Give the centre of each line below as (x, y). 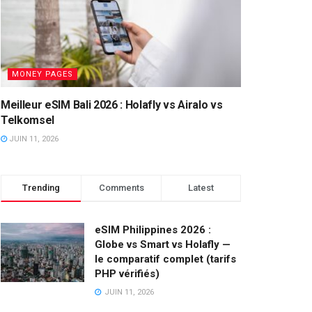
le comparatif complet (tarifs (165, 259)
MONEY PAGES (42, 74)
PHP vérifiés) (127, 273)
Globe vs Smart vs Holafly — (163, 244)
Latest (201, 187)
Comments (121, 187)
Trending (41, 187)
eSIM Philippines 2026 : (153, 229)
